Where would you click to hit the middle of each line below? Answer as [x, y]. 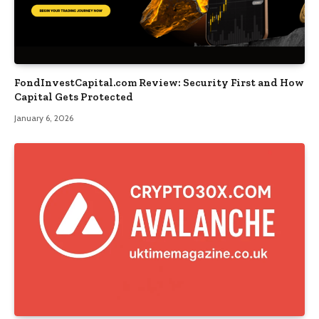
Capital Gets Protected [74, 96]
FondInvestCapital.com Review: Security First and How [159, 82]
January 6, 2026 [44, 117]
